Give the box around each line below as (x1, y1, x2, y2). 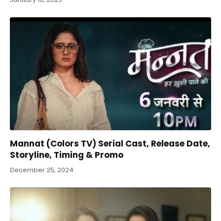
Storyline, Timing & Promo (10, 149, 123, 161)
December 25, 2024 (10, 165, 74, 175)
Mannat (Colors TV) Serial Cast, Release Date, (10, 138, 210, 150)
